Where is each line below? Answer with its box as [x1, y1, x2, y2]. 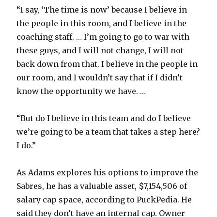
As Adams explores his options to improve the [16, 168, 199, 178]
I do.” [16, 140, 36, 151]
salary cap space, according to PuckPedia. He [16, 195, 192, 205]
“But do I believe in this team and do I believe [16, 113, 191, 124]
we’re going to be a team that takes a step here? [16, 127, 201, 137]
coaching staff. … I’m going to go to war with [16, 32, 190, 42]
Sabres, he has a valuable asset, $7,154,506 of [16, 181, 187, 191]
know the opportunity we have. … [16, 86, 146, 96]
